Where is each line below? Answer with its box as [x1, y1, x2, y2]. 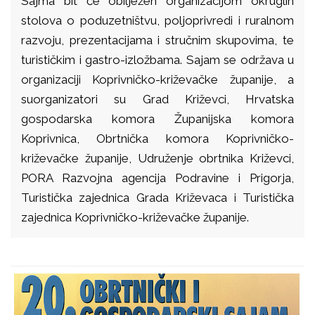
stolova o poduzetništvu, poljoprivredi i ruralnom [21, 13, 294, 27]
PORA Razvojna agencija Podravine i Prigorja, [21, 171, 294, 185]
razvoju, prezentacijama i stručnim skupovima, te [21, 33, 294, 47]
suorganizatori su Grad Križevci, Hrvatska [21, 92, 294, 106]
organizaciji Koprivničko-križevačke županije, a [21, 72, 294, 86]
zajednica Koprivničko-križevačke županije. [21, 210, 249, 224]
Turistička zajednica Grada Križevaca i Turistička [21, 191, 294, 205]
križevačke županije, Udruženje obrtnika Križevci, [21, 151, 294, 165]
